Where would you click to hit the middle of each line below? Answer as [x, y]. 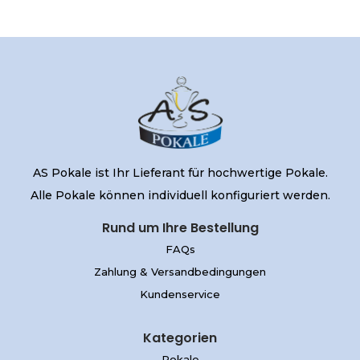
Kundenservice [180, 294]
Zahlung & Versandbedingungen [180, 271]
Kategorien [180, 337]
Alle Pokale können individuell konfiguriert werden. [180, 195]
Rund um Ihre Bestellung [180, 227]
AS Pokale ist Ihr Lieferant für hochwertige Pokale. [180, 172]
